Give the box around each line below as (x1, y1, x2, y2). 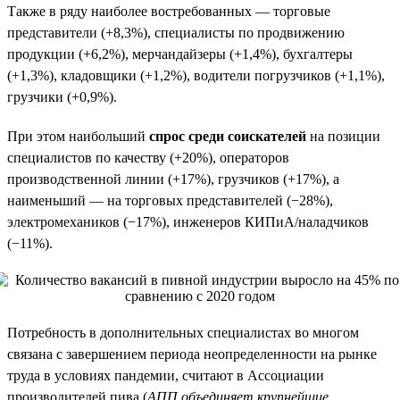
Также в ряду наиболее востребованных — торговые (7, 3, 330, 19)
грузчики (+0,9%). (7, 88, 117, 104)
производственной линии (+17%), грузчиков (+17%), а (7, 171, 339, 187)
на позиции (306, 128, 380, 144)
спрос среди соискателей (149, 128, 306, 144)
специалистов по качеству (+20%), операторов (7, 149, 289, 165)
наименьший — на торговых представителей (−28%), (7, 192, 333, 208)
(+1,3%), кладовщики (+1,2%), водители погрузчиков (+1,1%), (7, 67, 385, 83)
